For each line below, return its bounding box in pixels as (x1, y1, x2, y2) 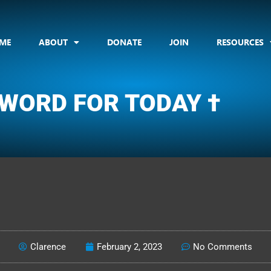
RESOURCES (217, 36, 264, 48)
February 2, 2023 (97, 241, 162, 252)
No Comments (193, 241, 252, 252)
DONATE (107, 36, 142, 48)
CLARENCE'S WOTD (83, 116, 188, 126)
